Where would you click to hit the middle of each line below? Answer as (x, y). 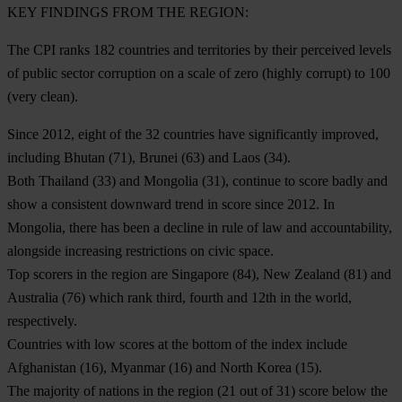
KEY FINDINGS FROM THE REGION (126, 12)
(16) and (192, 367)
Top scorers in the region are (89, 274)
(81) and (366, 274)
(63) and (205, 157)
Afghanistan (42, 367)
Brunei (158, 157)
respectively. (42, 320)
